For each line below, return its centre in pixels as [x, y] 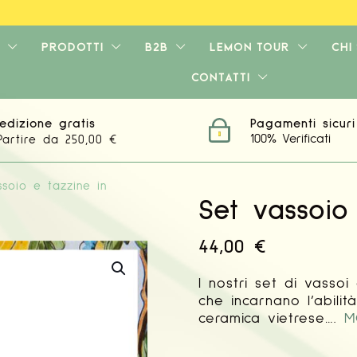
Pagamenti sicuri [303, 124]
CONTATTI [220, 77]
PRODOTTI [72, 47]
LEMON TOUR [249, 47]
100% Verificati [290, 139]
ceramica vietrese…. [272, 319]
